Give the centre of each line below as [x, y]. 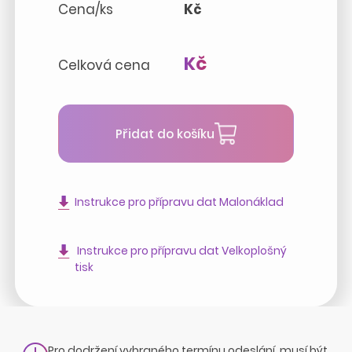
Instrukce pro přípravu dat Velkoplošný [181, 251]
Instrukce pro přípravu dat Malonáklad [180, 202]
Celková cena [104, 66]
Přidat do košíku [165, 134]
